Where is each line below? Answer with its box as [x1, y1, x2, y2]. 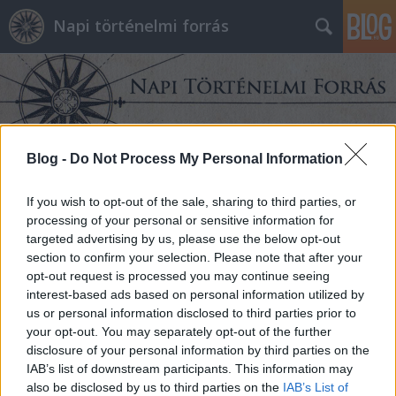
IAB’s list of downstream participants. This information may [27, 362, 353, 377]
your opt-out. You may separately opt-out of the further [27, 324, 331, 339]
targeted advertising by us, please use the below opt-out [27, 232, 340, 247]
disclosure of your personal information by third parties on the [27, 343, 369, 358]
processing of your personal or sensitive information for [27, 213, 334, 228]
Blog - [27, 151, 70, 167]
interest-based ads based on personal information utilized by [27, 287, 364, 302]
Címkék [13, 182, 65, 203]
